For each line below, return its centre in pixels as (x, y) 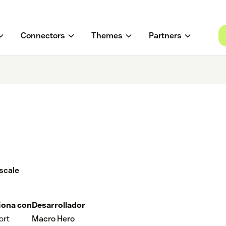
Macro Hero (53, 219)
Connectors (43, 36)
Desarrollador (59, 205)
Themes (107, 36)
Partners (165, 36)
